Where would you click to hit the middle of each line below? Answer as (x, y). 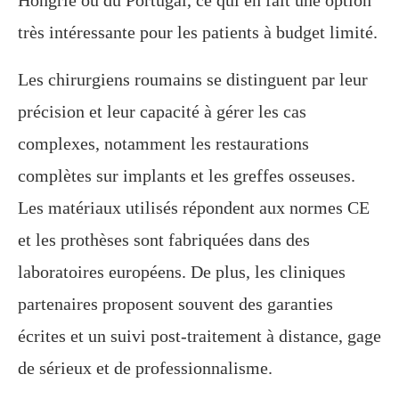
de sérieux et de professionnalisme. (145, 368)
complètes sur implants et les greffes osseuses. (187, 176)
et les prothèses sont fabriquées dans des (164, 240)
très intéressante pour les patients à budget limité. (198, 33)
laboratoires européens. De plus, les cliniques (182, 272)
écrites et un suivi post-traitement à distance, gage (199, 336)
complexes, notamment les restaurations (163, 144)
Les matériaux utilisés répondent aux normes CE (194, 208)
